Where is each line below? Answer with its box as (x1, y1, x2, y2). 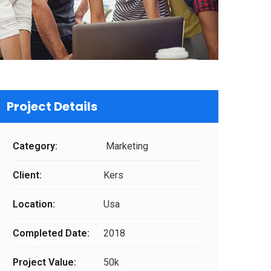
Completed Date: (13, 227, 90, 240)
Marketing (103, 140, 148, 152)
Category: (13, 140, 57, 152)
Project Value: (13, 256, 76, 269)
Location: (13, 198, 55, 211)
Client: (13, 169, 42, 181)
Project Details (7, 98, 97, 116)
